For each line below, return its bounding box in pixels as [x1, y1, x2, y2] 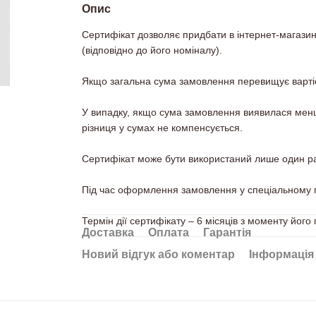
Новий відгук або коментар [81, 248, 235, 260]
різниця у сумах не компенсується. [81, 122, 243, 133]
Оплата [147, 226, 189, 238]
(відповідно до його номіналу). [81, 44, 222, 56]
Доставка [81, 226, 134, 238]
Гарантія [202, 226, 251, 238]
